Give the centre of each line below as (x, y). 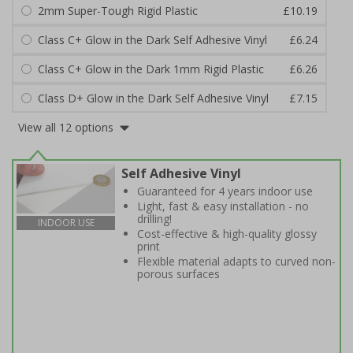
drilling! (154, 219)
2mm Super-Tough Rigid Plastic (118, 11)
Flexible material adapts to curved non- (236, 261)
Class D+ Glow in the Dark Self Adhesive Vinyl (153, 98)
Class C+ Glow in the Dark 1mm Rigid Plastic (151, 69)
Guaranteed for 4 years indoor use (225, 191)
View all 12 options (66, 127)
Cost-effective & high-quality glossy (227, 234)
